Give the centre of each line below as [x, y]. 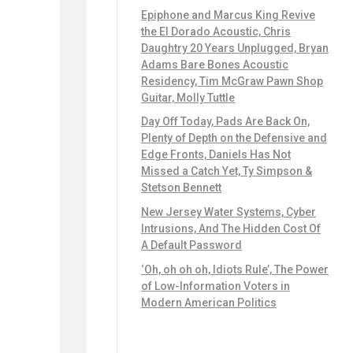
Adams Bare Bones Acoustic [215, 64]
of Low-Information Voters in [216, 286]
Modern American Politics [209, 303]
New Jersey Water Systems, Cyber [229, 212]
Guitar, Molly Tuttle [188, 97]
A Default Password [191, 245]
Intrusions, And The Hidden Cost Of [231, 229]
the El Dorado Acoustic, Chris [216, 31]
